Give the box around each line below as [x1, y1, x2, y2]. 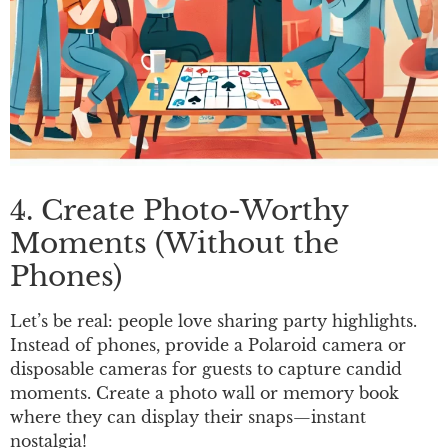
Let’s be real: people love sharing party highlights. [10, 310, 417, 331]
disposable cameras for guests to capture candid [10, 358, 402, 379]
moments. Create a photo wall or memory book [10, 382, 399, 403]
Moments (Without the [10, 225, 339, 261]
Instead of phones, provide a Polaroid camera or [10, 334, 406, 355]
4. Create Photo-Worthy [10, 192, 348, 228]
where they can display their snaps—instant [10, 406, 366, 427]
